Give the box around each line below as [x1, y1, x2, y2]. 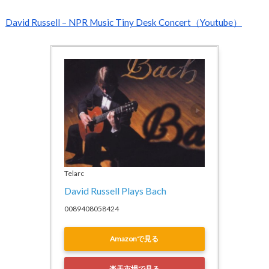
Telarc [64, 168, 84, 178]
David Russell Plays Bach [64, 184, 166, 196]
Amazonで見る [110, 234, 159, 244]
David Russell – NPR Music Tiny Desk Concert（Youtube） [5, 17, 242, 28]
